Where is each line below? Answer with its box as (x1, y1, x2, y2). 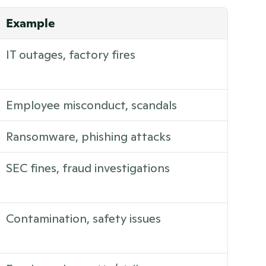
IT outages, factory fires (6, 47, 135, 62)
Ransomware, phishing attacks (6, 129, 171, 144)
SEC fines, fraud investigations (6, 160, 170, 176)
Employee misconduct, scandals (6, 97, 177, 113)
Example (6, 15, 55, 31)
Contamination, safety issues (6, 211, 161, 226)
